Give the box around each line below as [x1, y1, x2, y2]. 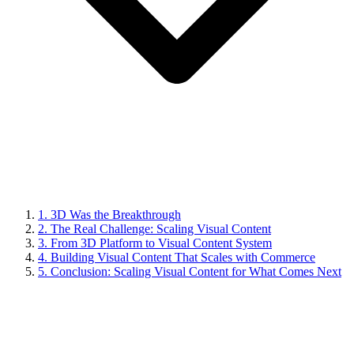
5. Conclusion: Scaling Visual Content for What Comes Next [38, 265, 341, 279]
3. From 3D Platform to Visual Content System [38, 236, 272, 250]
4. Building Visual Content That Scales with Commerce [38, 250, 315, 265]
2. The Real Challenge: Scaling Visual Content [38, 222, 271, 236]
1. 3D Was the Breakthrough [38, 208, 181, 222]
